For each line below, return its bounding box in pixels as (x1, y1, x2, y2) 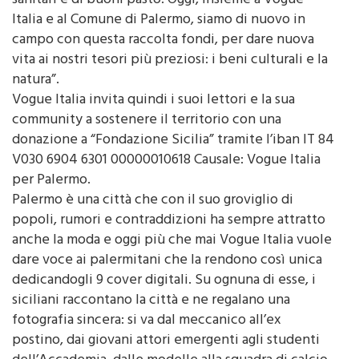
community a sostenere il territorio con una (12, 107, 281, 135)
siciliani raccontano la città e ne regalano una (12, 287, 290, 315)
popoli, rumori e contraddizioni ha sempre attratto (12, 207, 325, 235)
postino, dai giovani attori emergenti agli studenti (12, 327, 320, 355)
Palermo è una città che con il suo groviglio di (12, 187, 293, 215)
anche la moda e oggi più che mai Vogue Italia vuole (12, 227, 332, 255)
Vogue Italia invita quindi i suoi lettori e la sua (12, 87, 295, 115)
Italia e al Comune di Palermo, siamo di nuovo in (12, 6, 305, 34)
